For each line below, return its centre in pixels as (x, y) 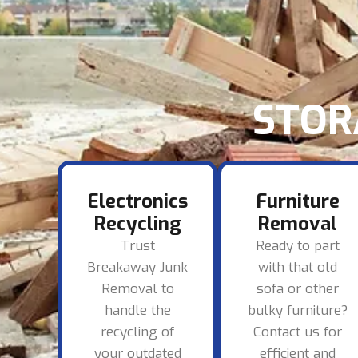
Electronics (137, 202)
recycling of (137, 332)
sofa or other (297, 289)
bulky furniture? (297, 311)
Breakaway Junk (137, 268)
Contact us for (297, 332)
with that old (297, 268)
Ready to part (297, 246)
